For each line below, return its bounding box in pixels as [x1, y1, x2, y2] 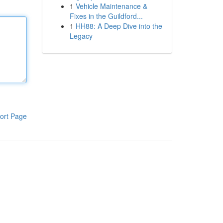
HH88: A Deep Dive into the [75, 21, 162, 31]
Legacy [69, 31, 93, 41]
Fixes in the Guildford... [69, 11, 143, 21]
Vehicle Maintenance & [75, 1, 147, 11]
